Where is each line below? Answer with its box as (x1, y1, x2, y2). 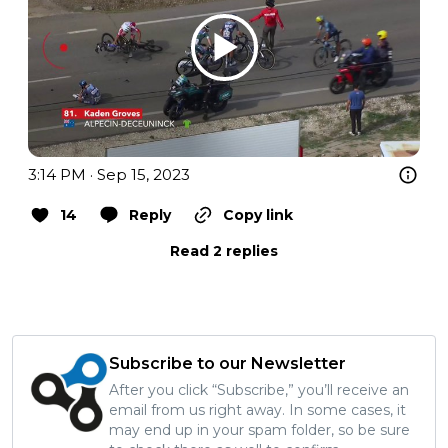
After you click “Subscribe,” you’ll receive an (109, 381, 409, 400)
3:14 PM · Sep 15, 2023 (28, 165, 190, 185)
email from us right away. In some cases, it (109, 401, 406, 420)
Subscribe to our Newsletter (109, 354, 346, 374)
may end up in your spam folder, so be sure (109, 421, 410, 440)
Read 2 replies (170, 242, 278, 261)
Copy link (223, 206, 293, 225)
